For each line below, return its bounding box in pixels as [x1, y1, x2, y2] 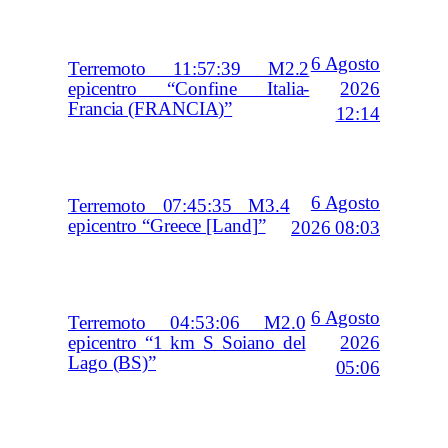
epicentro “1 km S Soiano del [68, 333, 306, 354]
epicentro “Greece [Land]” [68, 216, 266, 237]
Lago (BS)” [68, 353, 157, 374]
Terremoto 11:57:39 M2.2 [68, 59, 310, 80]
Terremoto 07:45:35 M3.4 [68, 196, 290, 217]
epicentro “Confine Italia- [68, 79, 310, 100]
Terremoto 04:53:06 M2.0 [68, 313, 306, 334]
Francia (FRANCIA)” [68, 99, 233, 120]
